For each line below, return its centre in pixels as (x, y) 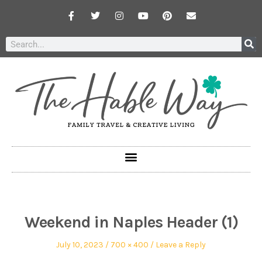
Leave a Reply (181, 245)
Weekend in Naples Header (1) (131, 222)
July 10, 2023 (80, 245)
